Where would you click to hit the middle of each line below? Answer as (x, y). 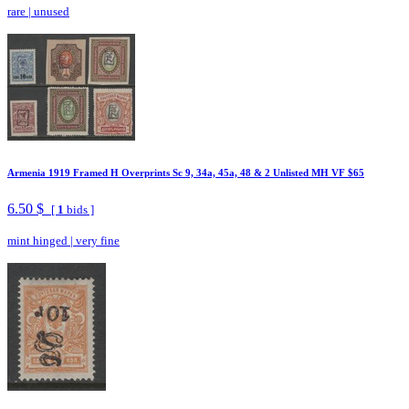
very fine (98, 241)
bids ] (79, 210)
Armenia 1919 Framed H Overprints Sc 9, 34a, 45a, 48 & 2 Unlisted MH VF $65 (186, 173)
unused (52, 12)
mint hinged (37, 241)
